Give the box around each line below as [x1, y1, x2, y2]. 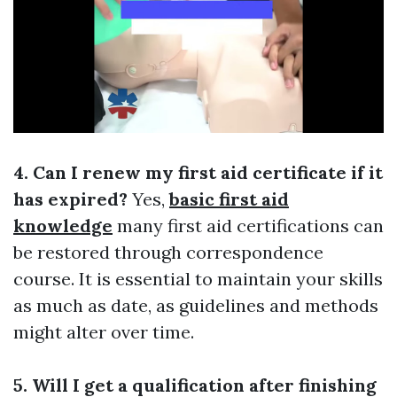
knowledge [13, 214, 113, 237]
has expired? [13, 188, 128, 211]
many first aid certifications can [113, 214, 384, 237]
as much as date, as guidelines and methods [13, 294, 378, 317]
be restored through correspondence [13, 241, 323, 264]
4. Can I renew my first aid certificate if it [13, 161, 383, 184]
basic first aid [169, 188, 289, 211]
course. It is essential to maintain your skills [13, 268, 383, 291]
